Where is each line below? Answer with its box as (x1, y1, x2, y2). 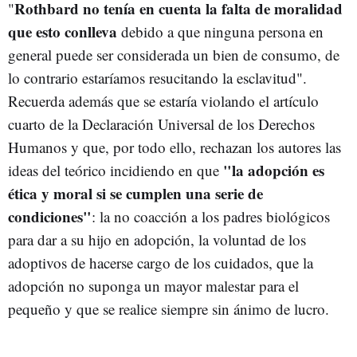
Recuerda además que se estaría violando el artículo (8, 91, 319, 111)
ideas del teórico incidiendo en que (8, 160, 223, 180)
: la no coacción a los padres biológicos (92, 206, 330, 226)
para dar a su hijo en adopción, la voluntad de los (8, 229, 306, 249)
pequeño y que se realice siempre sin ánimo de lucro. (8, 299, 329, 319)
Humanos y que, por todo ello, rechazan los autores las (8, 137, 341, 157)
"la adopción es (223, 159, 324, 181)
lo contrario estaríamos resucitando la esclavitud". (8, 68, 307, 88)
